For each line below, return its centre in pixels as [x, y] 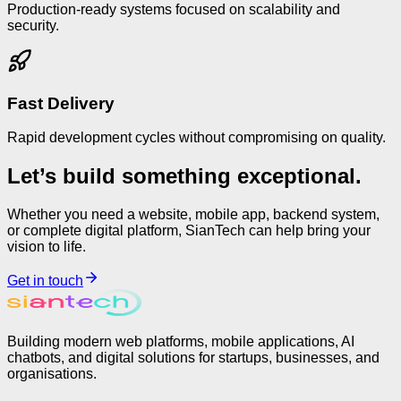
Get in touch [45, 281]
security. [33, 25]
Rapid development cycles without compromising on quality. [196, 138]
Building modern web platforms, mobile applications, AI [181, 342]
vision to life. [47, 247]
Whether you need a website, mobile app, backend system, [193, 215]
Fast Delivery [61, 103]
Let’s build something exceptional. [184, 176]
